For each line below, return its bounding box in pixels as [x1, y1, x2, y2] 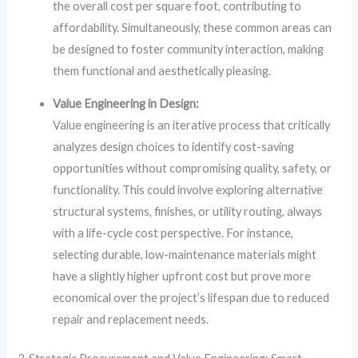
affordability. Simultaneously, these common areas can [53, 20, 332, 34]
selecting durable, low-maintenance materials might [53, 248, 317, 262]
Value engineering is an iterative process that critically [53, 118, 331, 133]
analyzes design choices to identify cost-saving [53, 140, 295, 154]
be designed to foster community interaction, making [53, 42, 324, 56]
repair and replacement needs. [53, 312, 209, 327]
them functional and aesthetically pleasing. [53, 63, 272, 78]
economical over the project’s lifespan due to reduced [53, 291, 330, 305]
